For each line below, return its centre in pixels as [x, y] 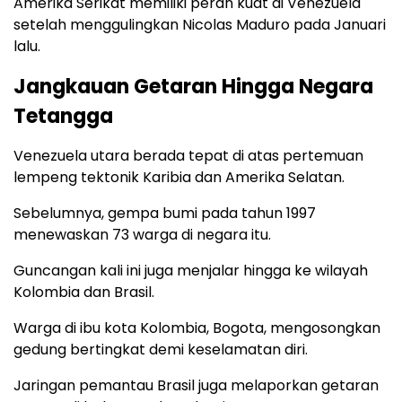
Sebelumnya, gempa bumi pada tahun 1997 [165, 213]
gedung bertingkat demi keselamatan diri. [161, 349]
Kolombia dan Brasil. [84, 292]
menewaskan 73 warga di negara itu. [142, 234]
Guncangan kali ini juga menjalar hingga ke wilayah [191, 270]
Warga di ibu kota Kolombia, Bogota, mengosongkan [197, 328]
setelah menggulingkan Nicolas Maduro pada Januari [200, 24]
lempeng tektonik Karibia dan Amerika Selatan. [179, 177]
